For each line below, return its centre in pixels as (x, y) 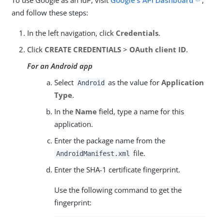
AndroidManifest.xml (93, 153)
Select (65, 82)
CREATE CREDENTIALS (83, 49)
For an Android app (60, 66)
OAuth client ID (158, 49)
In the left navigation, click (71, 33)
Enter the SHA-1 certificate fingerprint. (117, 169)
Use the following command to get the (118, 190)
